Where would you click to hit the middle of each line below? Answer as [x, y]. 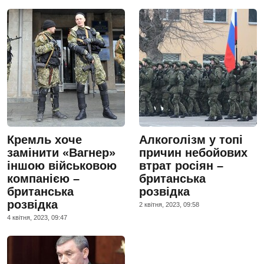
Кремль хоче [44, 139]
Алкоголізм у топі [191, 139]
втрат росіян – [181, 165]
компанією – [43, 178]
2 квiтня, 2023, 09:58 [169, 204]
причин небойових [193, 152]
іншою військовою [62, 165]
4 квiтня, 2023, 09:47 [37, 217]
